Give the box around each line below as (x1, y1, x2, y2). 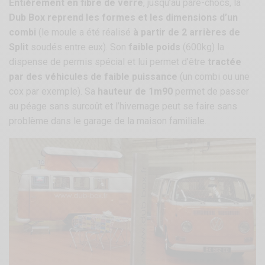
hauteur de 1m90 (98, 86, 173, 98)
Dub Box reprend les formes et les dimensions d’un (9, 12, 238, 24)
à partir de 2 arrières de (133, 27, 241, 38)
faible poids (128, 41, 181, 53)
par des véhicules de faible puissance (9, 71, 178, 83)
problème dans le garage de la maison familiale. (9, 115, 207, 127)
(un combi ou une (177, 71, 250, 83)
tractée (208, 56, 242, 68)
